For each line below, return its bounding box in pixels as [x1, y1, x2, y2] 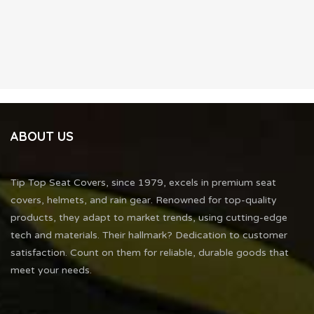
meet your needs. [11, 264, 92, 277]
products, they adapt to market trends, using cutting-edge [11, 212, 287, 224]
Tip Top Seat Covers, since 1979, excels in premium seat [11, 177, 276, 189]
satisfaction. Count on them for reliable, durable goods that [11, 247, 289, 259]
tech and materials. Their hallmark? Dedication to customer [11, 229, 287, 242]
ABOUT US [11, 128, 74, 144]
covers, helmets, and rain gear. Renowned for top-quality [11, 194, 277, 207]
